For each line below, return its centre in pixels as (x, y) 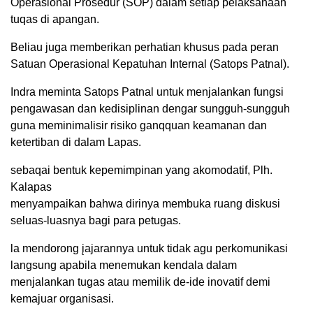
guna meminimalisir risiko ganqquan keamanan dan (139, 126)
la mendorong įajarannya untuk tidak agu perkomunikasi (149, 249)
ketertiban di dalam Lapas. (76, 143)
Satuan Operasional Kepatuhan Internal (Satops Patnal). (150, 64)
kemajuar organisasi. (62, 299)
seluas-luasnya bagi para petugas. (96, 221)
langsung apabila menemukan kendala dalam (124, 265)
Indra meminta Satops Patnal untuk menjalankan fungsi (147, 92)
